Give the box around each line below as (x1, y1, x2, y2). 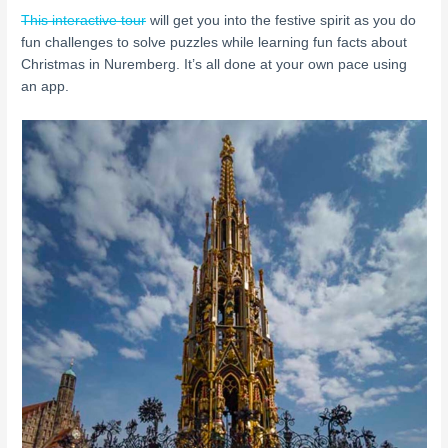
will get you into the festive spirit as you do (146, 13, 417, 29)
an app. (21, 79, 70, 95)
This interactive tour (21, 13, 147, 29)
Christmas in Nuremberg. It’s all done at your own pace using (21, 57, 408, 73)
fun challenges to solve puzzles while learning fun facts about (21, 35, 408, 51)
